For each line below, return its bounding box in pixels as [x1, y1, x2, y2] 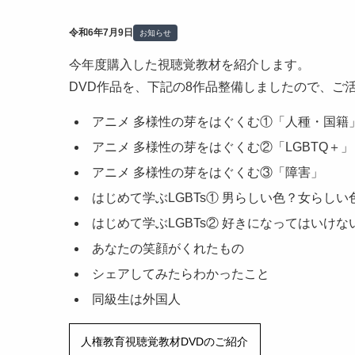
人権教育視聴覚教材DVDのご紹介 [81, 335, 249, 349]
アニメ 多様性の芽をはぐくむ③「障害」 [92, 166, 324, 179]
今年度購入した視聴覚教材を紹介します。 [69, 58, 310, 71]
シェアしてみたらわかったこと [92, 267, 270, 281]
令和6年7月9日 [69, 27, 133, 38]
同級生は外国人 [92, 292, 181, 306]
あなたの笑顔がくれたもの [92, 242, 245, 255]
